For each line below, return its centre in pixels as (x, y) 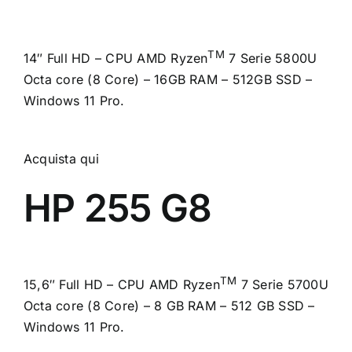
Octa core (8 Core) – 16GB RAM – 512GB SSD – (168, 79)
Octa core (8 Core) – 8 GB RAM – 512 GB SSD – (169, 305)
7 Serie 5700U (282, 284)
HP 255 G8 (118, 207)
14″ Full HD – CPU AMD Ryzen (116, 58)
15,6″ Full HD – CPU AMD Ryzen (122, 284)
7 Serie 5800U (271, 58)
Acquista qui (61, 158)
